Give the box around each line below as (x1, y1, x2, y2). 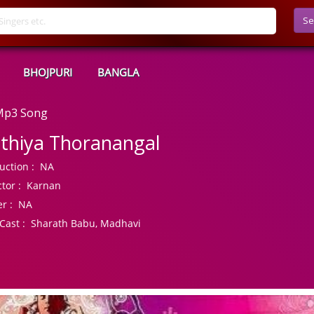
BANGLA (97, 65, 139, 79)
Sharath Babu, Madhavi (25, 217, 142, 230)
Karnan (21, 179, 62, 192)
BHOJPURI (23, 65, 72, 79)
